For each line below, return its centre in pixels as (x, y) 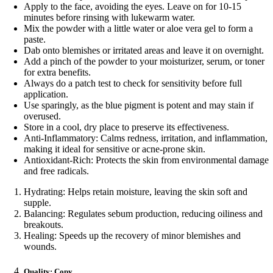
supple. (38, 202)
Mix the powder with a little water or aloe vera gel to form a (139, 28)
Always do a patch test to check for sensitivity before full (133, 83)
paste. (35, 39)
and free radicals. (57, 171)
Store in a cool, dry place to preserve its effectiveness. (127, 127)
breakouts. (44, 224)
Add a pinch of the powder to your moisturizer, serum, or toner (144, 61)
